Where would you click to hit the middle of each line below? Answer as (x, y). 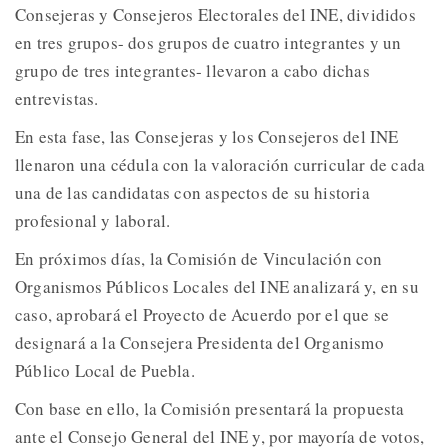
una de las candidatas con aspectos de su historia (192, 192)
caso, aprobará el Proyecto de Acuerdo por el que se (202, 314)
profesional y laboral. (93, 220)
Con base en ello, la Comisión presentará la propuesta (210, 408)
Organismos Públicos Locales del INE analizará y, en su (217, 286)
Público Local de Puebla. (105, 370)
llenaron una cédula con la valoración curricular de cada (220, 164)
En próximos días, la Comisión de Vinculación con (199, 258)
